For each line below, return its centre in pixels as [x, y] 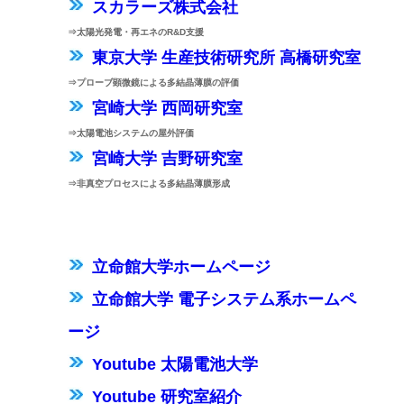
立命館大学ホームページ [181, 267]
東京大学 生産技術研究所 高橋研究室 [226, 58]
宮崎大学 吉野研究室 [167, 159]
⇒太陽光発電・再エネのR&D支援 [135, 32]
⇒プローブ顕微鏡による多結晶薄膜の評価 [153, 83]
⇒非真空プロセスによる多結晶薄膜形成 [148, 184]
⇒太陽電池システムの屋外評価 [130, 133]
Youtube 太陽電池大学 [174, 364]
